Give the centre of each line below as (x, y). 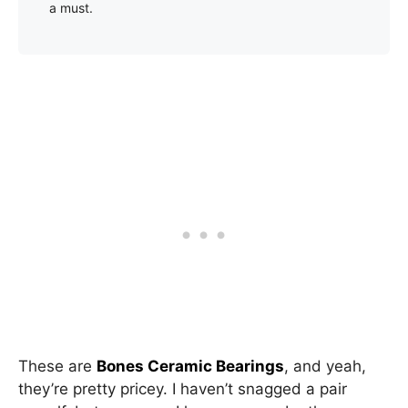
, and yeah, (325, 366)
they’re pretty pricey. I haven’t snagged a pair (183, 388)
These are (57, 366)
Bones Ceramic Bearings (190, 366)
